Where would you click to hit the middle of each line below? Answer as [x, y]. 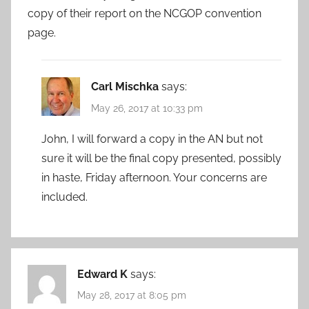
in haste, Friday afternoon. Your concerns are [154, 177]
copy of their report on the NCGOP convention [144, 14]
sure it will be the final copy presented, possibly [161, 158]
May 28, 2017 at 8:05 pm [132, 296]
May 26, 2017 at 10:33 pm [147, 108]
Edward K [102, 274]
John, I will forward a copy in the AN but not [152, 139]
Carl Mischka [125, 87]
